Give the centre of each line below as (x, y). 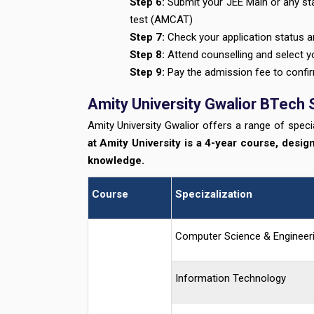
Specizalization (215, 194)
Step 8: (147, 55)
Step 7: (147, 37)
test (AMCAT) (161, 20)
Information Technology (230, 278)
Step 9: (149, 72)
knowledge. (117, 161)
